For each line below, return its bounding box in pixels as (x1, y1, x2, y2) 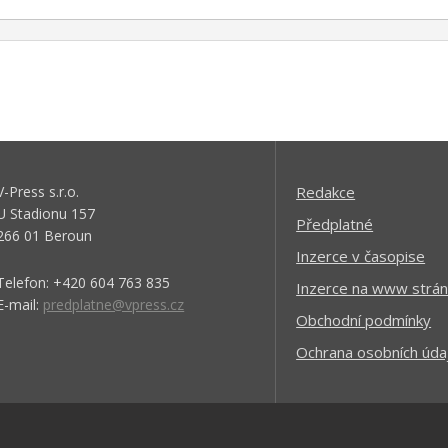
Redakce (296, 182, 356, 202)
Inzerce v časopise (296, 246, 426, 266)
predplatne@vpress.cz (43, 295, 185, 314)
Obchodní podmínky (296, 310, 432, 330)
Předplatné (296, 214, 374, 234)
